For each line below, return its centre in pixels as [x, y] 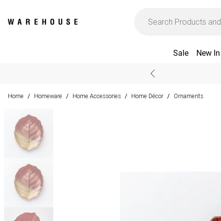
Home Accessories [97, 96]
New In [208, 53]
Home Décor [147, 96]
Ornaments [188, 96]
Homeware [48, 96]
